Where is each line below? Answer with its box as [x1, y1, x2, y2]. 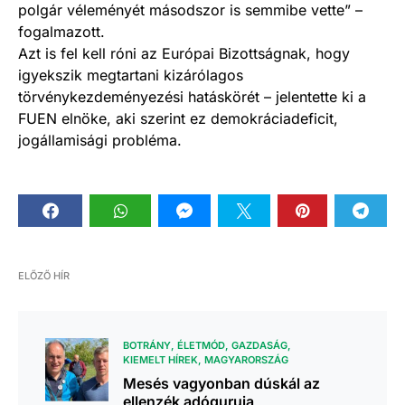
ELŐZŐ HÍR [18, 268, 70, 282]
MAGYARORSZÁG [204, 353, 288, 366]
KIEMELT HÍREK [123, 353, 198, 366]
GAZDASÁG [231, 338, 287, 352]
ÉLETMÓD [177, 338, 225, 352]
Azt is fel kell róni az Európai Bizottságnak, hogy [18, 43, 350, 62]
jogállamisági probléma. [18, 130, 182, 149]
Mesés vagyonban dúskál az [123, 373, 320, 392]
